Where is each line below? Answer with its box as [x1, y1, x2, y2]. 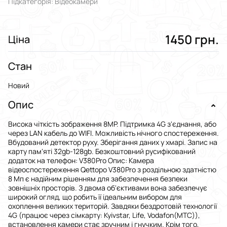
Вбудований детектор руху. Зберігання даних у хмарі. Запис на [8, 137, 217, 147]
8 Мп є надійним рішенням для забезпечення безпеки [8, 174, 187, 184]
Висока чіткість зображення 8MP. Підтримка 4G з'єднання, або [8, 119, 216, 129]
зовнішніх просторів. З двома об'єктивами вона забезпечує [8, 183, 207, 193]
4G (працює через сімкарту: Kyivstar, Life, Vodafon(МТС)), [8, 210, 200, 220]
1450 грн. [165, 31, 219, 48]
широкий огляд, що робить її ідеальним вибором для [8, 192, 182, 202]
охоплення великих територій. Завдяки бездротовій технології [8, 201, 217, 211]
